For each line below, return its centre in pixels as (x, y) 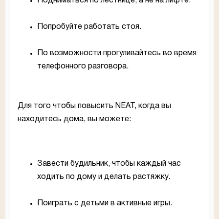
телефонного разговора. (83, 67)
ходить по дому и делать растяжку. (104, 177)
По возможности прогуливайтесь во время (117, 54)
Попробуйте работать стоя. (89, 27)
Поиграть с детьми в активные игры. (105, 204)
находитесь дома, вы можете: (74, 120)
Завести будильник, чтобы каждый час (109, 164)
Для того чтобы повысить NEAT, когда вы (94, 106)
